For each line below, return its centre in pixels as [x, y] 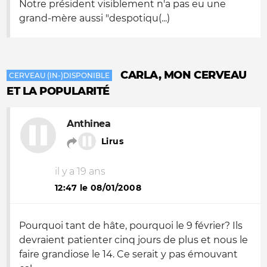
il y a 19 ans [80, 171]
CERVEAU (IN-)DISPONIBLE [59, 75]
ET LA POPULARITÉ [58, 91]
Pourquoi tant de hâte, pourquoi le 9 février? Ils [131, 226]
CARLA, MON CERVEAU [184, 75]
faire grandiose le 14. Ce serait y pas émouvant [128, 254]
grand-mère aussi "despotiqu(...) [94, 18]
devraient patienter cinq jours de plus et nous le [133, 240]
